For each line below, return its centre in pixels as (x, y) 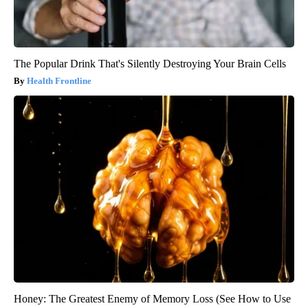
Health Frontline (59, 80)
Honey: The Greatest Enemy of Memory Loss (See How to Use (152, 298)
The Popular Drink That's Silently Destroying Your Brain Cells (150, 63)
